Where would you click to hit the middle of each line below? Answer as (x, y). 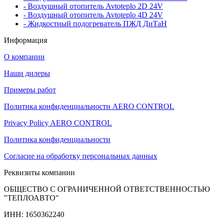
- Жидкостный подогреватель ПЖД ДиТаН (95, 23)
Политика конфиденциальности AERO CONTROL (89, 106)
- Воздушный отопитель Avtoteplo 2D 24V (93, 6)
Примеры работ (30, 90)
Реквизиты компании (39, 172)
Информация (26, 40)
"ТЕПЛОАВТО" (31, 198)
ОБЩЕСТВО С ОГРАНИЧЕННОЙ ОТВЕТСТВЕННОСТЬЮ (107, 189)
